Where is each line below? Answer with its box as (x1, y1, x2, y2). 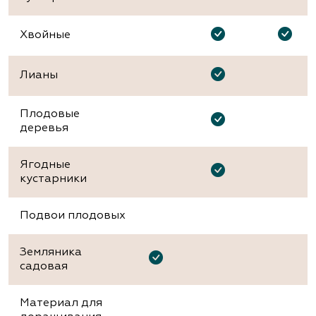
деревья (20, 122, 68, 134)
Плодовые (20, 108, 80, 120)
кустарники (20, 173, 87, 185)
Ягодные (20, 159, 71, 171)
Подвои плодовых (20, 209, 126, 221)
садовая (20, 260, 68, 272)
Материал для (20, 297, 102, 309)
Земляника (20, 246, 82, 258)
